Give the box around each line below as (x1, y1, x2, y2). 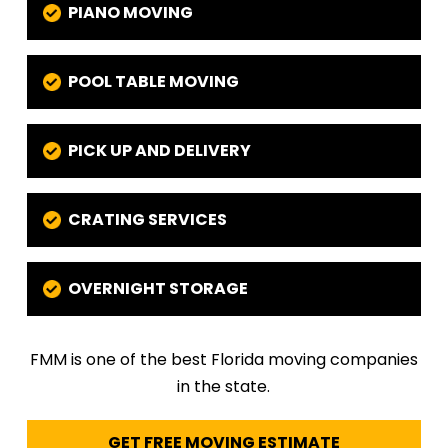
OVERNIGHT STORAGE (67, 277, 248, 301)
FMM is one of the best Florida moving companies (29, 348, 418, 372)
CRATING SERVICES (67, 208, 227, 232)
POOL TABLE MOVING (67, 70, 239, 94)
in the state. (177, 375, 271, 399)
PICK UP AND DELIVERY (67, 139, 251, 163)
